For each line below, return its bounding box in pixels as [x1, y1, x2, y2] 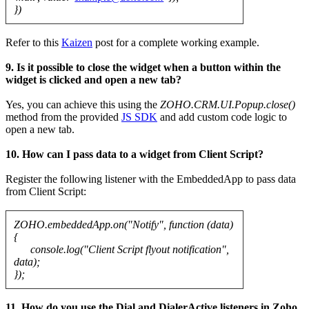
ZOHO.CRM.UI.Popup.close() [160, 99, 295, 111]
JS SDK [121, 111, 157, 123]
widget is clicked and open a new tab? [6, 74, 181, 86]
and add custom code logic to [157, 111, 287, 123]
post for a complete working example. [92, 37, 262, 49]
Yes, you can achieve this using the [6, 99, 160, 111]
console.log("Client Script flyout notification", [14, 243, 230, 256]
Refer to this [6, 37, 61, 49]
